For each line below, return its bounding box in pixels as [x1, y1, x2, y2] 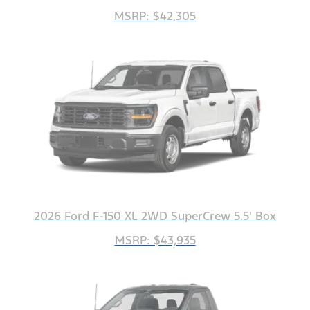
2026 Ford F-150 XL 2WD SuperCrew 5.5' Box [34, 208, 276, 224]
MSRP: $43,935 [114, 232, 196, 248]
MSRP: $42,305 [114, 8, 196, 24]
